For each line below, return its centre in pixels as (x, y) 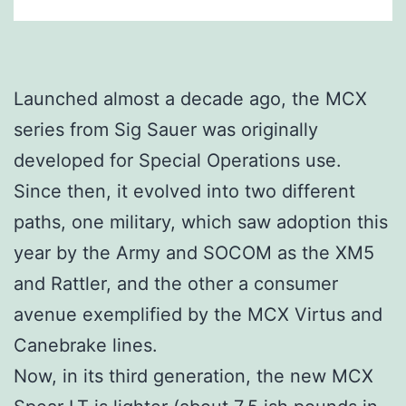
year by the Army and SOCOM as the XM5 (194, 253)
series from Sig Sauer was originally (166, 130)
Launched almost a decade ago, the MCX (190, 99)
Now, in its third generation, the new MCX (193, 377)
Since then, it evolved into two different (184, 192)
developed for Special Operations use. (178, 161)
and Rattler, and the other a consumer (176, 284)
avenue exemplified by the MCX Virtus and (198, 315)
